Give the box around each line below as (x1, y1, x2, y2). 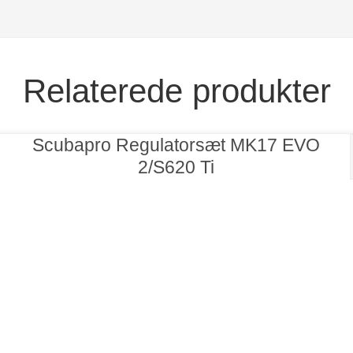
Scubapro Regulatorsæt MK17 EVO (32, 135, 321, 156)
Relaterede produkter (22, 72, 331, 110)
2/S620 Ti (138, 157, 215, 178)
